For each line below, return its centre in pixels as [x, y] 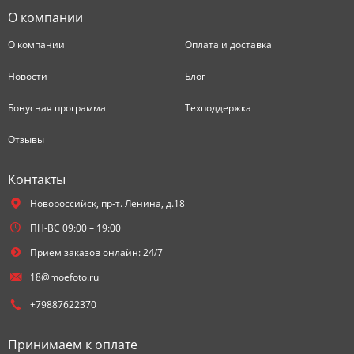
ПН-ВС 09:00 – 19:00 [75, 228]
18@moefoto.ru [64, 277]
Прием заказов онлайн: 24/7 [96, 252]
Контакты [37, 179]
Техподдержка [218, 107]
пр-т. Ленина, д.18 [143, 203]
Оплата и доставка [228, 44]
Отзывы [26, 139]
